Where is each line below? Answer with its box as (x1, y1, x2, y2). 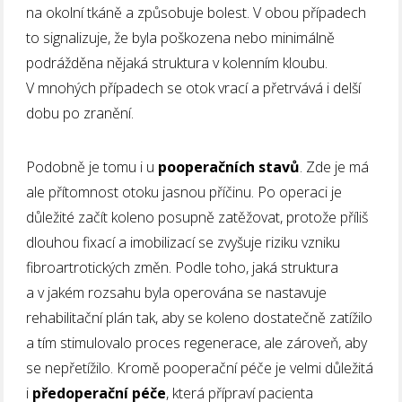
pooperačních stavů (158, 156, 301, 177)
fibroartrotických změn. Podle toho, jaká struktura (26, 257, 339, 277)
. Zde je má (300, 156, 370, 177)
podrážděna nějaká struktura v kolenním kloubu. (26, 52, 328, 73)
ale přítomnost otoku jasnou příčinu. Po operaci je (26, 181, 343, 202)
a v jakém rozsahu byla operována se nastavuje (26, 282, 328, 302)
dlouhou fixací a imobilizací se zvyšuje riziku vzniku (26, 232, 341, 252)
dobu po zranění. (26, 102, 135, 123)
